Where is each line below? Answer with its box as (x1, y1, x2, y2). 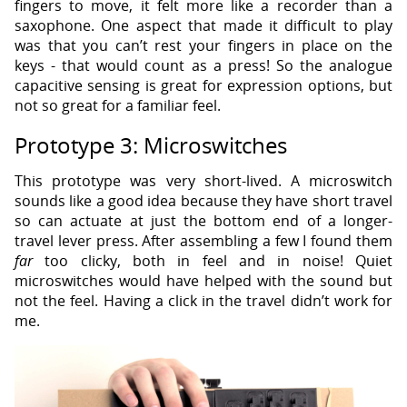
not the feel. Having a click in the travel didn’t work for (15, 290, 392, 311)
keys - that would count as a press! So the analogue (15, 55, 392, 75)
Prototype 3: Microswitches (15, 129, 287, 160)
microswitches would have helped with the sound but (15, 270, 392, 291)
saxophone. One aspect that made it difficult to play (15, 15, 392, 35)
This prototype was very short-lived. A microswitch (15, 170, 392, 191)
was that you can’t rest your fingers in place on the (15, 35, 392, 55)
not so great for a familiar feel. (15, 94, 221, 115)
